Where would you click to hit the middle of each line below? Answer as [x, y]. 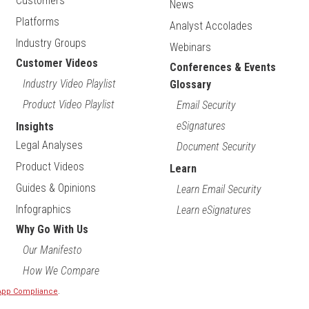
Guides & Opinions [56, 188]
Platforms [38, 22]
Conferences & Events [222, 68]
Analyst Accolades [211, 26]
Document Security [216, 147]
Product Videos [50, 167]
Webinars [190, 48]
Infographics [44, 210]
